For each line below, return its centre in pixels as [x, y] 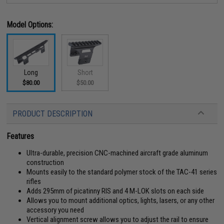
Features [20, 136]
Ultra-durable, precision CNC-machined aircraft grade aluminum [117, 153]
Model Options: [30, 24]
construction [45, 162]
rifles [34, 181]
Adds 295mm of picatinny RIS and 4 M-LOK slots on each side [115, 191]
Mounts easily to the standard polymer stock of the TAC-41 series [122, 172]
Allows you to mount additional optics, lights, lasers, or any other [121, 200]
